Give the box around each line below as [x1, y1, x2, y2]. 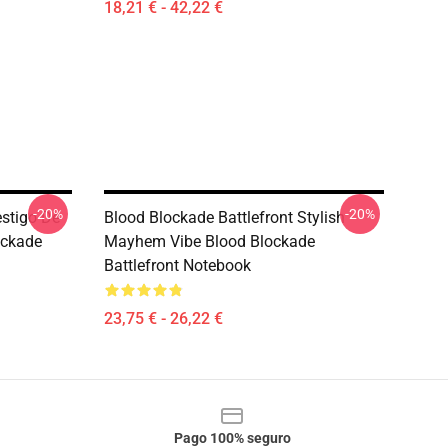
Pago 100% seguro [173, 430, 291, 446]
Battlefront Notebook [104, 256, 251, 275]
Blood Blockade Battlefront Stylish [104, 208, 345, 227]
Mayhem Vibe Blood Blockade [104, 232, 315, 251]
